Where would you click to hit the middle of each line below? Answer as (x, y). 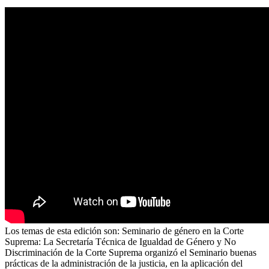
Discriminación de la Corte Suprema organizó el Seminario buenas (131, 252)
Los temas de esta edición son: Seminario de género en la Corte (124, 231)
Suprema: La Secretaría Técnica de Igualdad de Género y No (120, 241)
